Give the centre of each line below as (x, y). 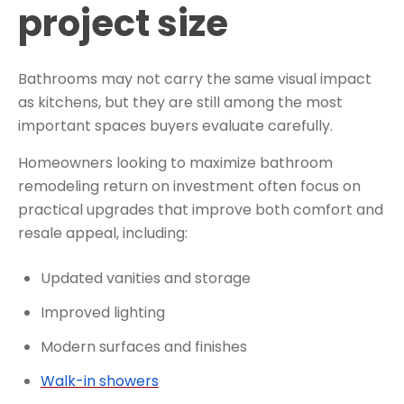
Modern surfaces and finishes (144, 346)
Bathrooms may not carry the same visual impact (195, 78)
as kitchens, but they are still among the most (180, 102)
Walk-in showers (100, 381)
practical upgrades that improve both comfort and (201, 209)
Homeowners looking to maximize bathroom (175, 162)
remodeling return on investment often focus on (189, 186)
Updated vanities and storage (146, 278)
